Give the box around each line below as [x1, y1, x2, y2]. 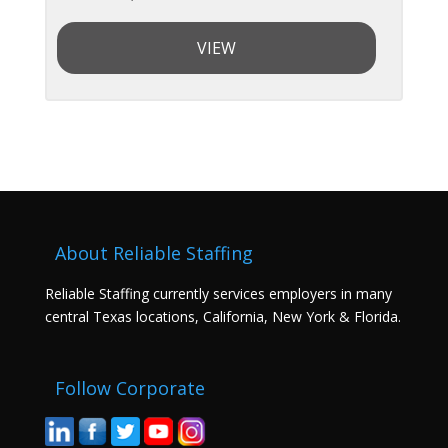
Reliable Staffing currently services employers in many [44, 283, 392, 303]
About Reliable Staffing [54, 240, 253, 265]
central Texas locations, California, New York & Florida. [44, 306, 401, 326]
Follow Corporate [54, 375, 205, 400]
